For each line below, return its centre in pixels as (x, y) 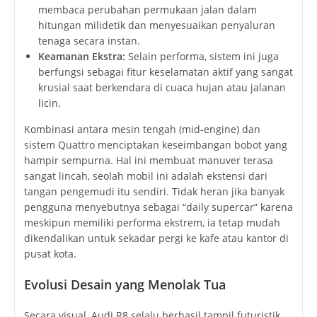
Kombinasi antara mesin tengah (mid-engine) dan (142, 129)
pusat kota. (50, 254)
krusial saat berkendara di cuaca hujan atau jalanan (162, 88)
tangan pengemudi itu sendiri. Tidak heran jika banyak (154, 192)
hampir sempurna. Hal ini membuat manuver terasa (148, 161)
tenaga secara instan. (89, 41)
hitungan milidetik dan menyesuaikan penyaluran (156, 25)
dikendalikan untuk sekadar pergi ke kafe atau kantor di (156, 238)
